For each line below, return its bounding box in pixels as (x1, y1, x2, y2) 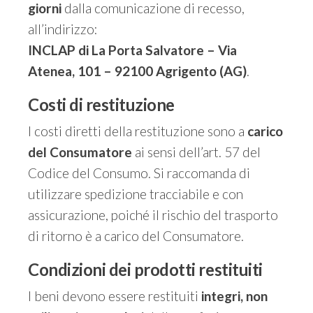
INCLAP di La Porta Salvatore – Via (28, 42, 237, 58)
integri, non (201, 288, 268, 304)
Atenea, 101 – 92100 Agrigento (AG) (28, 63, 247, 79)
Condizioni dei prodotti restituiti (28, 259, 263, 279)
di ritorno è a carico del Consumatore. (28, 228, 244, 244)
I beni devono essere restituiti (28, 288, 201, 304)
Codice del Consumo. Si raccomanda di (28, 165, 250, 181)
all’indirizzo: (28, 21, 98, 37)
